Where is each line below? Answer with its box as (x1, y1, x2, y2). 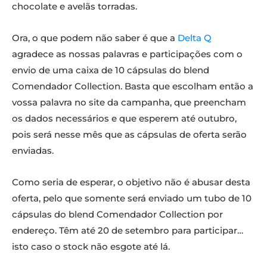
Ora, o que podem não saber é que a (12, 32, 178, 44)
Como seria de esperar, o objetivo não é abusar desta (12, 176, 250, 188)
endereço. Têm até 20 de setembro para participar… (12, 225, 243, 237)
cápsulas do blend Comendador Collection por (12, 209, 223, 221)
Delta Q (178, 32, 212, 44)
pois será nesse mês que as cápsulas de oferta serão (12, 129, 247, 141)
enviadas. (12, 145, 54, 157)
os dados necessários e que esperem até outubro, (12, 113, 237, 125)
